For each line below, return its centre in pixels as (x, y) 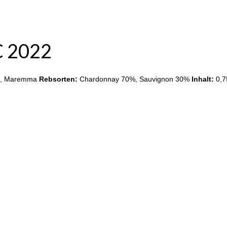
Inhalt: (203, 79)
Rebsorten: (58, 79)
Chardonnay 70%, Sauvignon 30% (135, 79)
